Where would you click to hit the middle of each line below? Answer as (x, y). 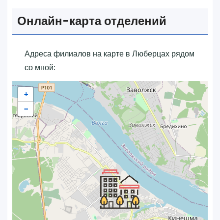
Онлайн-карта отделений (92, 21)
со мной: (40, 67)
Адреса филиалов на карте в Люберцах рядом (110, 54)
